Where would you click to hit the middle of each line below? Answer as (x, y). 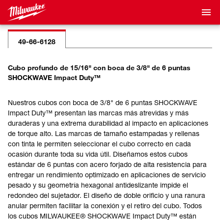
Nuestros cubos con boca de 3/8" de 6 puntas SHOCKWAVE (103, 102)
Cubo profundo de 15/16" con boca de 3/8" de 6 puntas (99, 68)
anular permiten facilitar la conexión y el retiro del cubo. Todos (105, 206)
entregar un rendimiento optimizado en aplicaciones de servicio (107, 175)
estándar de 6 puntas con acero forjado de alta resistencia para (107, 164)
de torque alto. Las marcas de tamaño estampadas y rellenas (104, 133)
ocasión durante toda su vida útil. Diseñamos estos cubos (98, 154)
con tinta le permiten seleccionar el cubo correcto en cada (99, 144)
